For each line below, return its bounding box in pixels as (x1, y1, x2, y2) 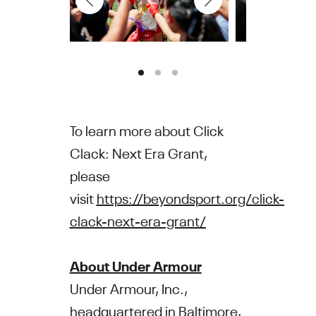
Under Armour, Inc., (69, 278, 188, 298)
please (69, 165, 110, 185)
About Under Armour (69, 255, 202, 275)
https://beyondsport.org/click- (96, 188, 284, 207)
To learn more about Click (69, 120, 224, 140)
